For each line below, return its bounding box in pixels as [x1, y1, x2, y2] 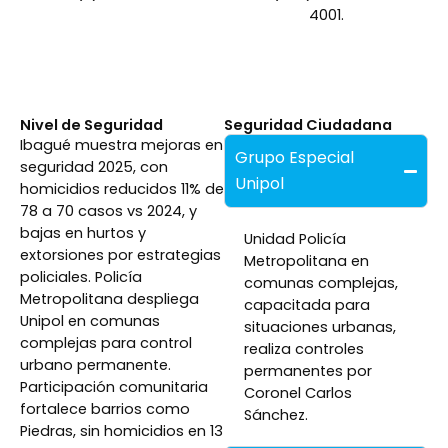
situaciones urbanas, [244, 317, 396, 338]
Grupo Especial [235, 146, 354, 170]
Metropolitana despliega [20, 289, 199, 310]
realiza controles [244, 339, 364, 360]
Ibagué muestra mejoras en [20, 135, 223, 156]
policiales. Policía [20, 267, 142, 288]
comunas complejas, [244, 273, 398, 294]
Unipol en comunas [20, 311, 160, 332]
